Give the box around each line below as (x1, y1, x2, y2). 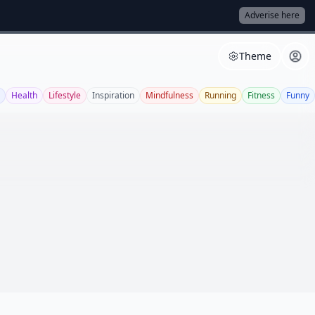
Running (205, 89, 236, 101)
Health (11, 89, 37, 101)
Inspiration (92, 89, 134, 101)
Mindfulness (146, 89, 193, 101)
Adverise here (245, 9, 300, 21)
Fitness (247, 89, 275, 101)
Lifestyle (49, 89, 81, 101)
